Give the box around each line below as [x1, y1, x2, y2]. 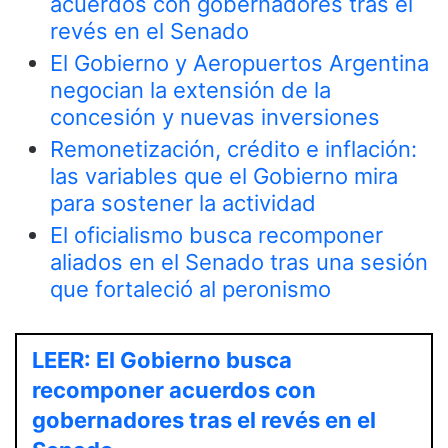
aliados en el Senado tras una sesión [50, 249, 428, 276]
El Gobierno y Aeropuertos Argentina [50, 50, 429, 77]
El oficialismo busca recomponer [50, 222, 383, 249]
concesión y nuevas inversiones [50, 104, 380, 131]
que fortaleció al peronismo [50, 276, 331, 303]
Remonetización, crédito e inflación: [50, 136, 417, 163]
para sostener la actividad [50, 190, 316, 217]
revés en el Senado [50, 18, 249, 45]
